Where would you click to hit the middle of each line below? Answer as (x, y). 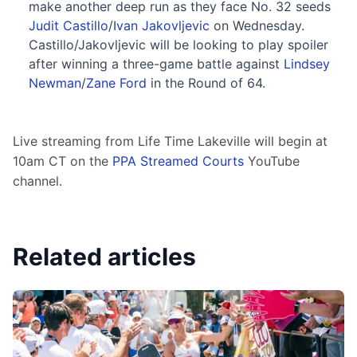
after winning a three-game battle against (156, 63)
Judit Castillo (69, 25)
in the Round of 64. (206, 82)
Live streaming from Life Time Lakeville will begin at (172, 141)
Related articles (104, 256)
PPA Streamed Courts (178, 161)
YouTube (274, 161)
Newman (55, 82)
